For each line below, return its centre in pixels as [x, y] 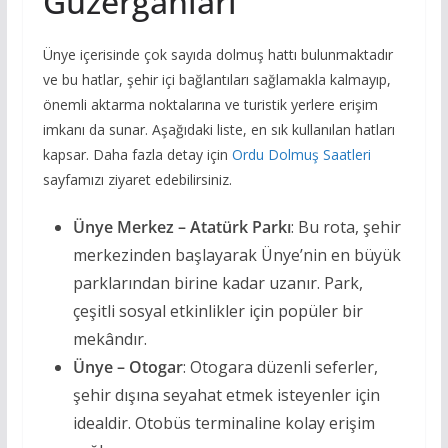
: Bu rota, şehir [345, 227]
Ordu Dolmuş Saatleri [301, 155]
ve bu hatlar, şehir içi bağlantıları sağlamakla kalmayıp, [216, 80]
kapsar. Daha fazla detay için [137, 155]
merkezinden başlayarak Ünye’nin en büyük [236, 255]
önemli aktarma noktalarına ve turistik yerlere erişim [210, 105]
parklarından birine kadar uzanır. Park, [217, 283]
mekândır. [109, 339]
